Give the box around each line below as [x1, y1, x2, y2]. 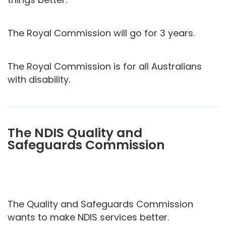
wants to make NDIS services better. [8, 210, 169, 223]
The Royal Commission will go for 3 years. [8, 26, 195, 39]
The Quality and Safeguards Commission [8, 197, 193, 210]
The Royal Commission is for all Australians [8, 60, 202, 73]
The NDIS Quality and [8, 124, 142, 142]
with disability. [8, 73, 70, 86]
